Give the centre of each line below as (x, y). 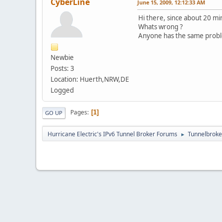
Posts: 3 (62, 68)
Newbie (62, 57)
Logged (62, 90)
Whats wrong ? (161, 27)
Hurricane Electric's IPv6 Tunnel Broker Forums (112, 134)
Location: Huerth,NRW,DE (90, 79)
